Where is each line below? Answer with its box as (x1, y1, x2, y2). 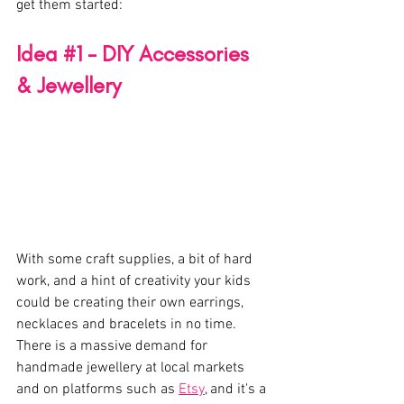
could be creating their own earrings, (16, 294, 247, 313)
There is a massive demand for (16, 337, 211, 356)
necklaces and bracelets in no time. (16, 316, 240, 335)
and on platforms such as (16, 381, 179, 399)
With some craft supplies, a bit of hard (16, 251, 256, 270)
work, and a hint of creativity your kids (16, 272, 254, 291)
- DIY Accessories (82, 41, 254, 67)
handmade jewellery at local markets (16, 359, 248, 378)
